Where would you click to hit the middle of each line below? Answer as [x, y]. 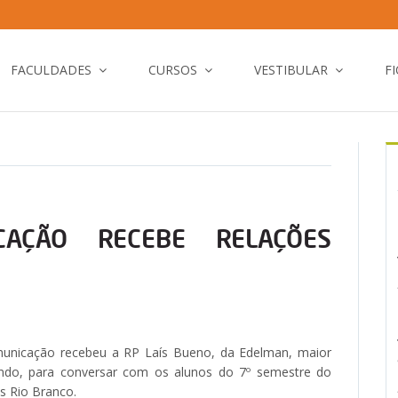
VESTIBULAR [291, 70]
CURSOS [173, 70]
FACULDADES [51, 70]
